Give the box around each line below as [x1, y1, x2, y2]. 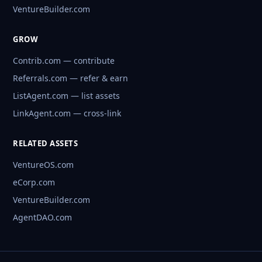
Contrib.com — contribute [13, 55, 115, 67]
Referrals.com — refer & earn [13, 73, 128, 84]
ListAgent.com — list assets [13, 90, 120, 102]
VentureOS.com [13, 159, 74, 171]
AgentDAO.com [13, 212, 72, 223]
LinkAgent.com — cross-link [13, 108, 121, 119]
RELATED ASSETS [13, 138, 78, 149]
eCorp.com [13, 177, 55, 188]
